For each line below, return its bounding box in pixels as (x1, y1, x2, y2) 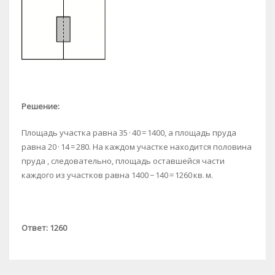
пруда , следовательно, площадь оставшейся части (21, 155, 225, 166)
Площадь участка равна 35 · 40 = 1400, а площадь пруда (21, 126, 236, 138)
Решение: (21, 100, 60, 112)
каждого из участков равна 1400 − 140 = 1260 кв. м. (21, 169, 213, 180)
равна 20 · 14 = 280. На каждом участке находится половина (21, 141, 252, 152)
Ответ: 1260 (21, 222, 67, 233)
